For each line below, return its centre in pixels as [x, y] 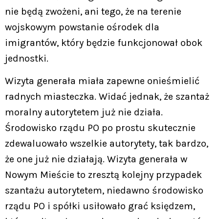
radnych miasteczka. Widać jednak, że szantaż [107, 97]
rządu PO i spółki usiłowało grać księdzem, [100, 206]
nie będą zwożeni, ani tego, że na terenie [93, 11]
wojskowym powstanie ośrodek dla [82, 27]
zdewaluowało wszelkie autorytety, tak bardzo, [107, 144]
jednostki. [27, 58]
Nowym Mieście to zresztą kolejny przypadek [103, 175]
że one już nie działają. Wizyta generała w [96, 159]
